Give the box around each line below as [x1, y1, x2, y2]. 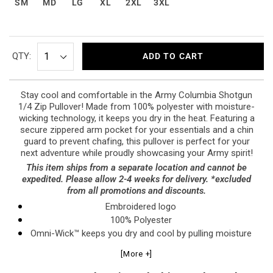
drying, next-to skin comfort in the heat [63, 254, 219, 266]
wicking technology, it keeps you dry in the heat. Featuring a [18, 112, 255, 124]
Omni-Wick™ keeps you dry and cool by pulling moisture [30, 227, 252, 239]
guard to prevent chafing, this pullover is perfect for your [23, 135, 250, 147]
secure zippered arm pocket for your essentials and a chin [19, 124, 253, 135]
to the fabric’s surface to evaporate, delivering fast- [37, 241, 244, 252]
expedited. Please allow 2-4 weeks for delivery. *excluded [22, 173, 251, 185]
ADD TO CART [142, 51, 204, 62]
